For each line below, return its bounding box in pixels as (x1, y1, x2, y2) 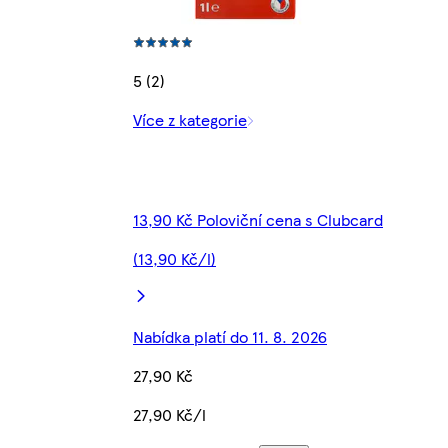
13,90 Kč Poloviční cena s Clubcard (133, 207, 383, 231)
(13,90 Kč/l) (133, 246, 216, 270)
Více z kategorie (133, 107, 247, 131)
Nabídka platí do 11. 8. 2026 (133, 324, 327, 348)
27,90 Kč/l (133, 402, 206, 426)
